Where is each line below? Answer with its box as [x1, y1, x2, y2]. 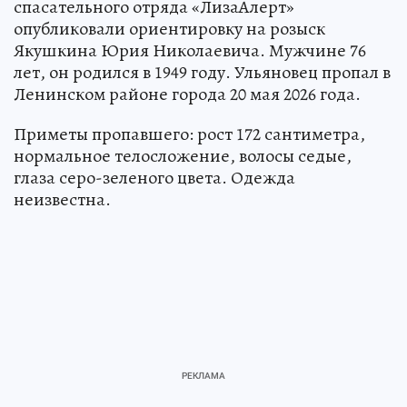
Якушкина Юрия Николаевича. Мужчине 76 [14, 37, 366, 63]
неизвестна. [14, 186, 111, 212]
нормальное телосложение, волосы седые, [14, 143, 352, 168]
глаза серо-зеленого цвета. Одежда [14, 164, 295, 190]
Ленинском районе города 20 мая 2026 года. [14, 81, 361, 106]
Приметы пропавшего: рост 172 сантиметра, [14, 121, 365, 146]
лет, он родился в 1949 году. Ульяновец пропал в [14, 59, 391, 84]
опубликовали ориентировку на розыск [14, 15, 325, 41]
